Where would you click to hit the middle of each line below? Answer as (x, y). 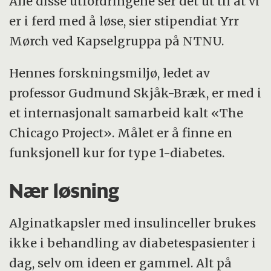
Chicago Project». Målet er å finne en (121, 132)
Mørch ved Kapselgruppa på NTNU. (117, 41)
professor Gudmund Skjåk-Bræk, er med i (135, 93)
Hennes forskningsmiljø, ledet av (110, 73)
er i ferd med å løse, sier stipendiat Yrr (124, 21)
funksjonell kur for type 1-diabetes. (117, 152)
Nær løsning (64, 190)
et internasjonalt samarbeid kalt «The (126, 113)
